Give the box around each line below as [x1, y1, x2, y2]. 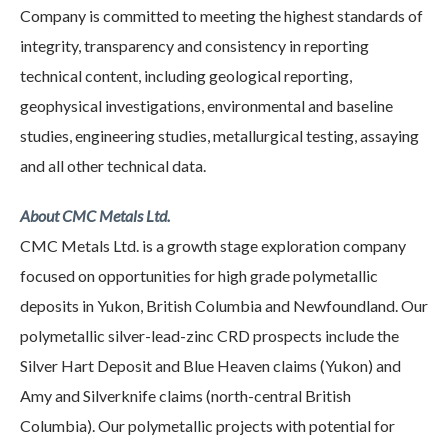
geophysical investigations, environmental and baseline [20, 96, 393, 115]
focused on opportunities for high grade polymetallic [20, 266, 378, 285]
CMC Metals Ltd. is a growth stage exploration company [20, 236, 406, 255]
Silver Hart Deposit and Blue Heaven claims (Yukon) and [20, 356, 401, 375]
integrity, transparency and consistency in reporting [20, 36, 369, 55]
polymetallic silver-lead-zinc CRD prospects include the [20, 326, 399, 345]
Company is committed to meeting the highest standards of [20, 6, 423, 25]
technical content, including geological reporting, [20, 66, 352, 85]
